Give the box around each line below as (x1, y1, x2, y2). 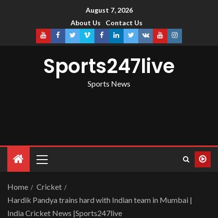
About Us (71, 18, 101, 27)
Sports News (88, 79, 130, 89)
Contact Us (106, 18, 143, 27)
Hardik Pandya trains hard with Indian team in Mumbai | (7, 195, 192, 205)
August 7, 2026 (85, 6, 133, 15)
